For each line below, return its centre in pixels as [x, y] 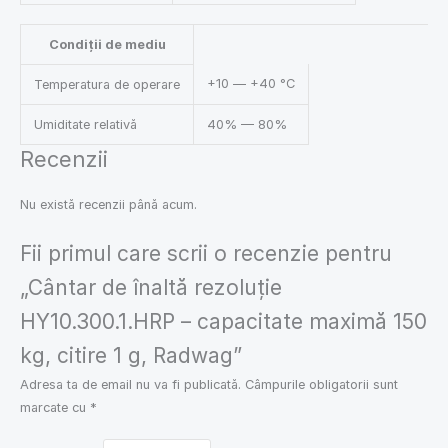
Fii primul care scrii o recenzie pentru [206, 253]
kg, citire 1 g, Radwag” [131, 355]
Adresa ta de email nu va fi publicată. [130, 384]
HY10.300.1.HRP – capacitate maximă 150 [223, 321]
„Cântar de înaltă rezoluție [151, 287]
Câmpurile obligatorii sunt [321, 384]
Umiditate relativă [85, 125]
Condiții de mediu [107, 45]
